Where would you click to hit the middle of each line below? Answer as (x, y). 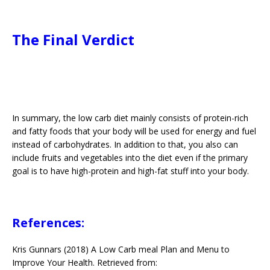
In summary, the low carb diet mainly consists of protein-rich (130, 118)
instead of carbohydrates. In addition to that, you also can (125, 144)
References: (48, 223)
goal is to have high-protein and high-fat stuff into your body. (130, 171)
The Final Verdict (73, 39)
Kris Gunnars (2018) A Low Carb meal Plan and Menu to (121, 249)
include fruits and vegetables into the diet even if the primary (130, 158)
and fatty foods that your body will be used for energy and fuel (134, 131)
